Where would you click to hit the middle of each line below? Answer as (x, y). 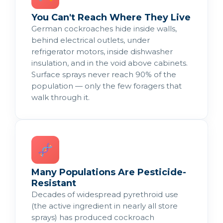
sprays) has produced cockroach (93, 217)
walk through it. (60, 97)
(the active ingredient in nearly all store (105, 206)
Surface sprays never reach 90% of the (104, 74)
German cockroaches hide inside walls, (104, 28)
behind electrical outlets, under (91, 40)
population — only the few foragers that (107, 86)
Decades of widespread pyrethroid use (105, 194)
